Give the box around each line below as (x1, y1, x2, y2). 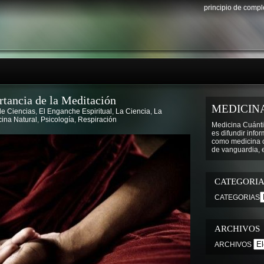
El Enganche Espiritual (39, 107, 112, 115)
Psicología (41, 115, 74, 124)
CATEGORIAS (214, 193, 260, 202)
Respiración (78, 115, 117, 124)
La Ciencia (115, 107, 150, 115)
